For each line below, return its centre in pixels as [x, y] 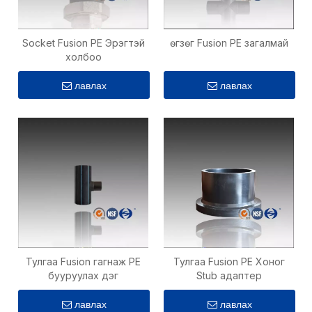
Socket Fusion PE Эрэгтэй [83, 43]
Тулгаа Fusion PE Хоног [229, 262]
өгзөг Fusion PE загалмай [229, 43]
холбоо [83, 57]
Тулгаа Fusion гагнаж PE [83, 262]
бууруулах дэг [83, 275]
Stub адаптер [229, 275]
